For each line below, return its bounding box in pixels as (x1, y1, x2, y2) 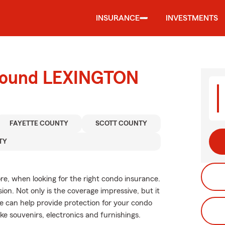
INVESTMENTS (166, 14, 218, 22)
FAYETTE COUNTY (10, 120, 69, 127)
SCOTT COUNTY (95, 120, 148, 127)
